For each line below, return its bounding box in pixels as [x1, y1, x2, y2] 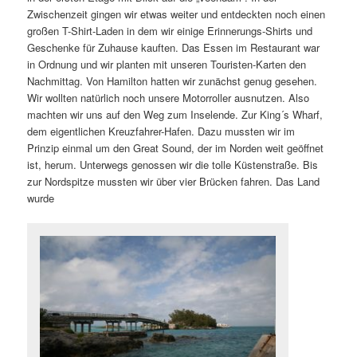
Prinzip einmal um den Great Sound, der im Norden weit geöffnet [27, 140, 324, 156]
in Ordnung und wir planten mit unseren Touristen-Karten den [27, 57, 307, 73]
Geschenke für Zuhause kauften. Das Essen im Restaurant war [27, 40, 320, 56]
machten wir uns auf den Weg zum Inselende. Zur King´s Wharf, [27, 107, 324, 123]
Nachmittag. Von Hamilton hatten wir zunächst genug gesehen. [27, 73, 318, 89]
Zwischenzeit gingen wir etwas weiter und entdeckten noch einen [27, 6, 326, 22]
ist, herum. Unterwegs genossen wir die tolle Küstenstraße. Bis [27, 157, 319, 173]
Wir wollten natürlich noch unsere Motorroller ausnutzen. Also [27, 90, 310, 106]
